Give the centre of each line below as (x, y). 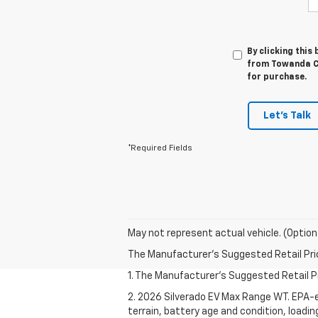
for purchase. (276, 77)
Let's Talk (287, 115)
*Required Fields (160, 148)
